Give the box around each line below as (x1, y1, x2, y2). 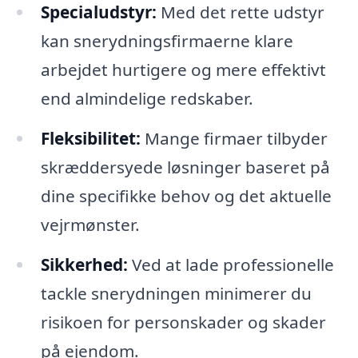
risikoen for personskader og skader (40, 310, 326, 333)
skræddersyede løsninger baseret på (40, 155, 330, 178)
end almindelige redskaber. (40, 87, 253, 110)
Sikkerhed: (40, 253, 128, 276)
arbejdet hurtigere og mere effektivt (40, 58, 326, 82)
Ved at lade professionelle (127, 253, 334, 276)
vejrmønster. (40, 213, 140, 236)
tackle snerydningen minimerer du (40, 281, 312, 304)
